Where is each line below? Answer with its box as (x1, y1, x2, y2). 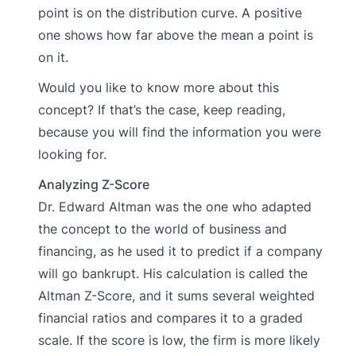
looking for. (38, 145, 106, 162)
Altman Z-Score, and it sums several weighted (38, 287, 315, 304)
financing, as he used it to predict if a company (38, 242, 323, 259)
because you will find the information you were (38, 123, 321, 140)
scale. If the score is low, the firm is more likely (38, 331, 320, 348)
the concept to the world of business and (38, 220, 287, 237)
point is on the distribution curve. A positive (38, 4, 302, 21)
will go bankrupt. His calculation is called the (38, 265, 308, 281)
